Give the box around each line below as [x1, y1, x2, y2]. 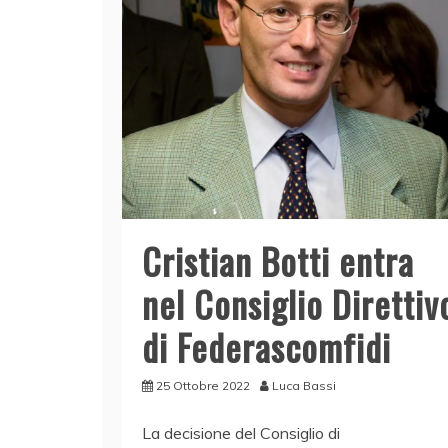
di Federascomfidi [142, 320, 391, 374]
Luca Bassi [272, 378, 336, 394]
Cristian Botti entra [142, 234, 414, 288]
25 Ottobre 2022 [156, 378, 250, 394]
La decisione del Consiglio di [142, 423, 340, 444]
